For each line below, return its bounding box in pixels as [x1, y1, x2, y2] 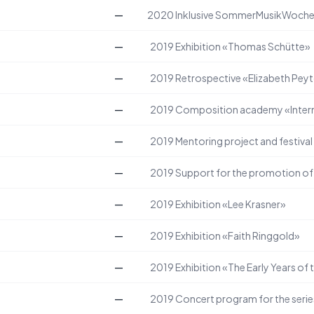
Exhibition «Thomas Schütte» [175, 40, 310, 53]
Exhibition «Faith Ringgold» [175, 229, 300, 242]
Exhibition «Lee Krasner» [175, 198, 286, 210]
